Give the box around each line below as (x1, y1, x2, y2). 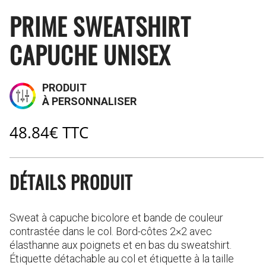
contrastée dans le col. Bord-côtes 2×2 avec (9, 225, 213, 237)
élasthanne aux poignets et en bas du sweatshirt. (9, 239, 232, 251)
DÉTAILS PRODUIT (9, 169, 133, 195)
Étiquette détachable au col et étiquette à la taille (9, 252, 235, 265)
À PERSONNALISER (42, 95, 137, 107)
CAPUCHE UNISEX (9, 37, 171, 72)
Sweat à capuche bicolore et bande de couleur (9, 211, 224, 224)
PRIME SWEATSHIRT (9, 8, 192, 44)
